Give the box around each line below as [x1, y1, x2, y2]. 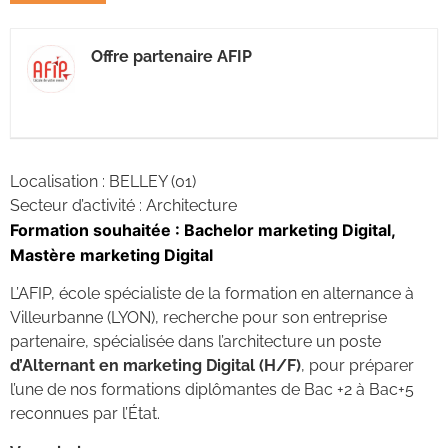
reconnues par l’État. [10, 404, 160, 424]
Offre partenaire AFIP [91, 47, 252, 66]
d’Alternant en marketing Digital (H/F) [10, 356, 301, 376]
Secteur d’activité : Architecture [10, 196, 237, 215]
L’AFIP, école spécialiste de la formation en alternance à [10, 284, 414, 304]
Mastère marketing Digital [10, 245, 213, 265]
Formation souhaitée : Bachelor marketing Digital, [10, 220, 395, 240]
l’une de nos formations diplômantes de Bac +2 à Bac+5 [10, 380, 414, 400]
